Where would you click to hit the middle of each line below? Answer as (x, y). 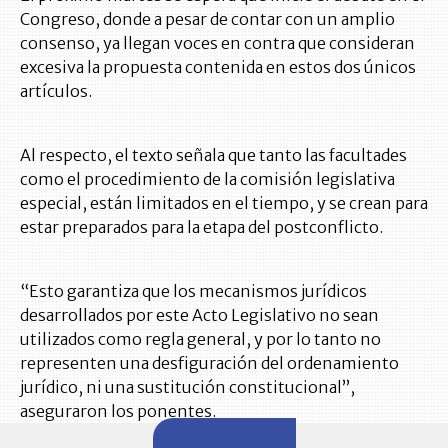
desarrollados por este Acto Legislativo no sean (199, 315)
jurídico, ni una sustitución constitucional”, (187, 387)
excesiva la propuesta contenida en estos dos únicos (218, 67)
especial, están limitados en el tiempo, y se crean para (224, 203)
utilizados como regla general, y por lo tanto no (200, 339)
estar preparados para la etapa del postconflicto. (201, 227)
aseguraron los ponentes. (118, 411)
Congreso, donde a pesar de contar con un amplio (207, 19)
